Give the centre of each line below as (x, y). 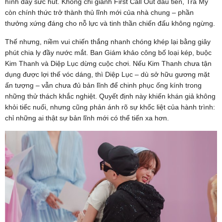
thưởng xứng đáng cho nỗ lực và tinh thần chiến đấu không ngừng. (110, 23)
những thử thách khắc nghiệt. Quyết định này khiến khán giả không (110, 96)
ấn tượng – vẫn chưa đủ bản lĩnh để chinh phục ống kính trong (103, 85)
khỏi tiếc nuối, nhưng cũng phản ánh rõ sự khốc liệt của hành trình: (110, 107)
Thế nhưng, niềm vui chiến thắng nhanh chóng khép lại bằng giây (108, 41)
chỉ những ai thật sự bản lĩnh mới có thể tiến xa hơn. (87, 118)
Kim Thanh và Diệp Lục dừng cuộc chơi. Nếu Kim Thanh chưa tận (108, 63)
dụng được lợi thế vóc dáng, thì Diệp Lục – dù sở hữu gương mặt (107, 74)
